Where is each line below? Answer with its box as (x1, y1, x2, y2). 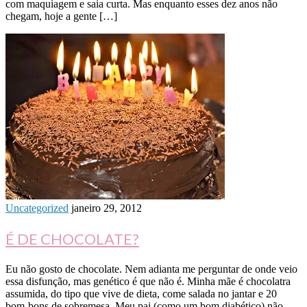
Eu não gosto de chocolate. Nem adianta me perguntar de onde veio (5, 263, 297, 275)
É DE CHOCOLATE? (5, 230, 139, 249)
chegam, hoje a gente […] (5, 10, 117, 23)
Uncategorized (5, 202, 69, 214)
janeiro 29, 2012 (71, 202, 142, 214)
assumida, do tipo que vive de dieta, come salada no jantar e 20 (5, 288, 277, 300)
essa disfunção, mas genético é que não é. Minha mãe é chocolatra (5, 275, 291, 288)
